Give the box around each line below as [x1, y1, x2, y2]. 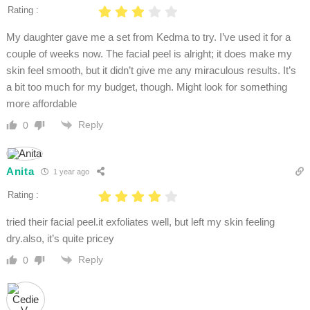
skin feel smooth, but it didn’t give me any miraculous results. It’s [6, 64, 296, 76]
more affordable [6, 97, 77, 109]
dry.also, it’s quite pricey [6, 232, 114, 244]
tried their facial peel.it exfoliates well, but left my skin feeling [6, 215, 275, 228]
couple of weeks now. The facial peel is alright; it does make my [6, 47, 292, 60]
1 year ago [51, 167, 90, 176]
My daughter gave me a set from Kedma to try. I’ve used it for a [6, 30, 291, 43]
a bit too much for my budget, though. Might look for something [6, 80, 287, 93]
